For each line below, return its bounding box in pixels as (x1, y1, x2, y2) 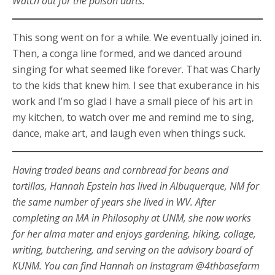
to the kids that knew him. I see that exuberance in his (12, 78, 260, 92)
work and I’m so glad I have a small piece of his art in (12, 94, 253, 108)
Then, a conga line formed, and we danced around (12, 46, 242, 60)
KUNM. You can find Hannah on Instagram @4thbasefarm (12, 258, 260, 273)
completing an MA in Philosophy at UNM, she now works (12, 211, 251, 225)
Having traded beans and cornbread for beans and (12, 163, 228, 177)
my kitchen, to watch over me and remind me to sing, (12, 110, 254, 124)
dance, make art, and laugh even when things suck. (12, 126, 246, 140)
